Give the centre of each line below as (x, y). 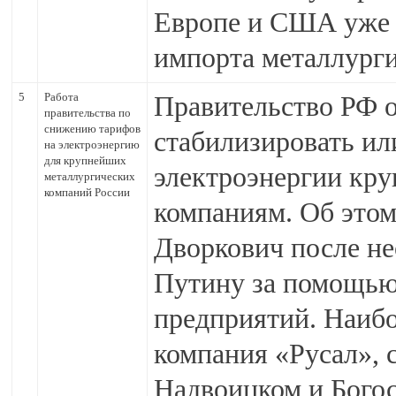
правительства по (88, 113)
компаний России (87, 192)
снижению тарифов (92, 129)
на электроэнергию (92, 145)
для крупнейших (85, 160)
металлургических (90, 176)
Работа (61, 97)
